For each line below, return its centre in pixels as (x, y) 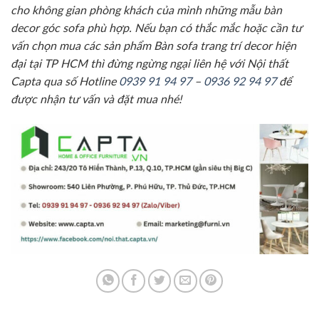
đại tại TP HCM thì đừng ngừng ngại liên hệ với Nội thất (150, 64)
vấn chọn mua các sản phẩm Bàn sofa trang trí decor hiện (153, 47)
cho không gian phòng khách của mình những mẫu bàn (146, 11)
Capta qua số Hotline (65, 82)
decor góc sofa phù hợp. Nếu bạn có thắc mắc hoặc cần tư (156, 29)
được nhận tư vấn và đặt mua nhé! (96, 100)
